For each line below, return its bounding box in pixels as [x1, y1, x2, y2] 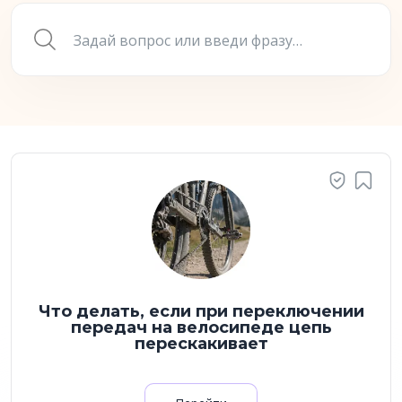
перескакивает [134, 334, 268, 354]
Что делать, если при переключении [38, 301, 364, 321]
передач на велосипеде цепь [70, 318, 332, 337]
